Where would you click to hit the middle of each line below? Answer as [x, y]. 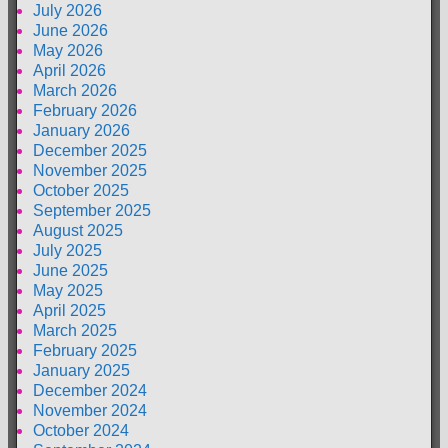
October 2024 [81, 430]
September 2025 [92, 210]
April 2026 [69, 70]
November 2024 [90, 410]
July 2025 [67, 250]
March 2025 [75, 330]
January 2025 [81, 370]
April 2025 [69, 310]
